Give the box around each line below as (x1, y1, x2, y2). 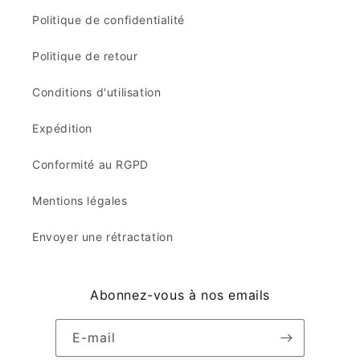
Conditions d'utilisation (32, 84, 162, 99)
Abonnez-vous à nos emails (90, 286, 270, 303)
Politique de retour (32, 48, 138, 63)
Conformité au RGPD (32, 157, 149, 171)
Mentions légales (32, 193, 128, 207)
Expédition (32, 121, 92, 135)
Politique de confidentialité (32, 12, 185, 27)
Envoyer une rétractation (32, 229, 174, 243)
